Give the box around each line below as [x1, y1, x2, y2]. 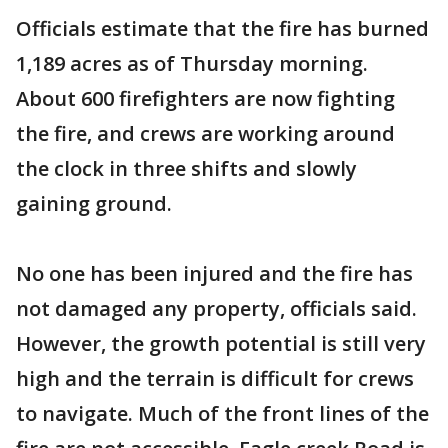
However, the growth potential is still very [16, 330, 426, 358]
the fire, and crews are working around [16, 120, 395, 148]
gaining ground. [16, 190, 172, 218]
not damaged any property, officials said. [16, 295, 417, 323]
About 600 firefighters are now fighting [16, 85, 395, 113]
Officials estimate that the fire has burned [16, 15, 429, 43]
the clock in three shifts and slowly [16, 155, 357, 183]
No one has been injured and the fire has [16, 260, 413, 288]
